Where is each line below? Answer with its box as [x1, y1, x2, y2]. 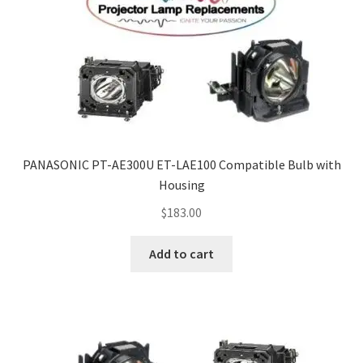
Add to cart [149, 245, 214, 262]
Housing [158, 177, 205, 194]
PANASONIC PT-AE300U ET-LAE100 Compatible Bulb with [22, 156, 341, 173]
